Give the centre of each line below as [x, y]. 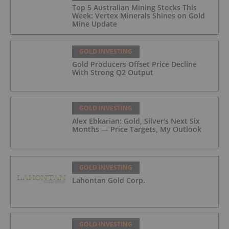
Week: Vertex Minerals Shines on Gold [139, 16]
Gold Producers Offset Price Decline [134, 64]
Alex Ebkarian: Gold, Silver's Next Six [136, 121]
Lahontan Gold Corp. [109, 180]
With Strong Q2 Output [113, 73]
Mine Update [95, 24]
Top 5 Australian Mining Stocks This [134, 8]
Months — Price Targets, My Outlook [137, 129]
